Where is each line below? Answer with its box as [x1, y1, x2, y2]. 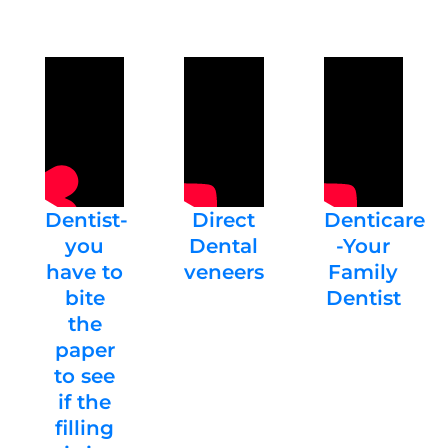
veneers [184, 260, 265, 285]
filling [55, 416, 115, 441]
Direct [192, 208, 256, 233]
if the [58, 390, 112, 415]
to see [54, 364, 116, 389]
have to [46, 260, 124, 285]
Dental [189, 234, 259, 259]
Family [328, 260, 399, 285]
